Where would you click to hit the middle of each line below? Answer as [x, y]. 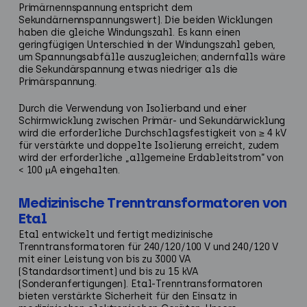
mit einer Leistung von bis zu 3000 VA [105, 260]
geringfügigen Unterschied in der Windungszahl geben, [147, 45]
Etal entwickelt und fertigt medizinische [115, 235]
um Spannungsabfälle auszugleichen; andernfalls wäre [152, 57]
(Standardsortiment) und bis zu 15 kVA [108, 272]
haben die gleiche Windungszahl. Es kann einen [130, 32]
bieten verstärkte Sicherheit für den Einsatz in [127, 297]
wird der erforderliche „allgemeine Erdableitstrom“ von [151, 158]
